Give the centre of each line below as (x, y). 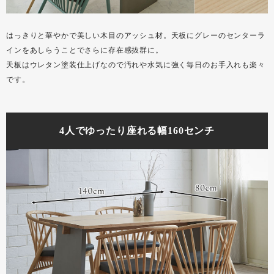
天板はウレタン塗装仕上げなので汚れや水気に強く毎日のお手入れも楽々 (136, 65)
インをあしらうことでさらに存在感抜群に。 (85, 50)
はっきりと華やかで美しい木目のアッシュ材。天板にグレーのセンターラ (136, 35)
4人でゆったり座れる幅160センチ (137, 130)
